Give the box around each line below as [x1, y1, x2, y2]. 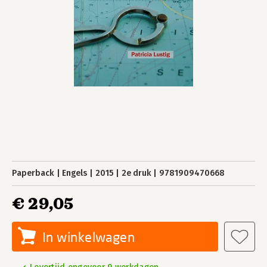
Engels [62, 168, 88, 178]
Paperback [12, 168, 54, 178]
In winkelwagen [42, 229, 135, 245]
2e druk [121, 168, 151, 178]
